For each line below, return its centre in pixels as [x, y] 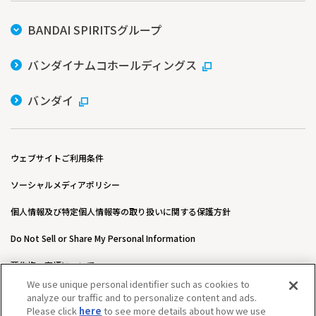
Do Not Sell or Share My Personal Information [103, 238]
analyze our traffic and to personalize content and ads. [142, 297]
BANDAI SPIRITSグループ [95, 30]
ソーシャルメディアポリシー [65, 185]
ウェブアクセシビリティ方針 [65, 292]
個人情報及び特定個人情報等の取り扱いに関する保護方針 [121, 212]
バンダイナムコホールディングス [112, 65]
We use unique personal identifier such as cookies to [139, 284]
